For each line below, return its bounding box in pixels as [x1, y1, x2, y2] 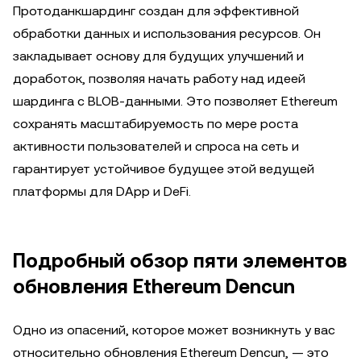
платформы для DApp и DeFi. [13, 184, 191, 199]
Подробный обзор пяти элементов [13, 250, 347, 272]
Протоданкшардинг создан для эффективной [13, 3, 299, 19]
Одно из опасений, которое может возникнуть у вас [13, 322, 335, 338]
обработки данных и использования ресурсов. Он [13, 26, 321, 41]
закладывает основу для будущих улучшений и [13, 48, 304, 64]
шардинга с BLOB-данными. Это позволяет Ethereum [13, 93, 338, 109]
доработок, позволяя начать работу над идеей [13, 71, 305, 86]
